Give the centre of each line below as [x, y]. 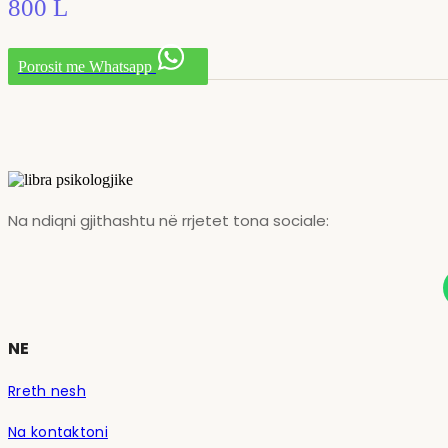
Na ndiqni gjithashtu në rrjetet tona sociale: [168, 220]
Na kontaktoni [58, 432]
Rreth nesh [47, 391]
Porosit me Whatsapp [85, 66]
